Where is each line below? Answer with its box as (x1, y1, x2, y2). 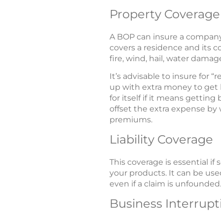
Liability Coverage (110, 132, 213, 147)
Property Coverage (110, 6, 220, 21)
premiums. (110, 114, 152, 124)
